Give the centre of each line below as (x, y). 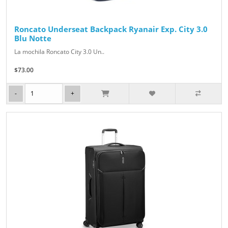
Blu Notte (33, 38)
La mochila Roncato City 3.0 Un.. (59, 52)
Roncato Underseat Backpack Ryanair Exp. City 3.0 (111, 29)
